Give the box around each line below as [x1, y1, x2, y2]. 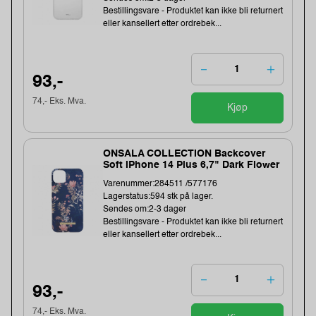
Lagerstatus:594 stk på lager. [103, 192, 214, 201]
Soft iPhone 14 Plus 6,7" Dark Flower [103, 159, 280, 170]
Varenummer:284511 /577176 [103, 179, 218, 188]
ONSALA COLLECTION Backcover [103, 148, 266, 159]
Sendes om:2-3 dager [103, 205, 187, 214]
